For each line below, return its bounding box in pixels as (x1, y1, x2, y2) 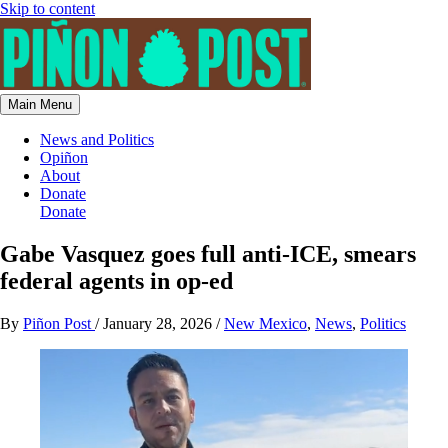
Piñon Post (23, 314, 95, 332)
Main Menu (8, 97, 72, 112)
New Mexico (224, 314, 307, 332)
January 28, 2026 (103, 314, 216, 332)
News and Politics (40, 131, 154, 148)
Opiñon (40, 149, 88, 166)
